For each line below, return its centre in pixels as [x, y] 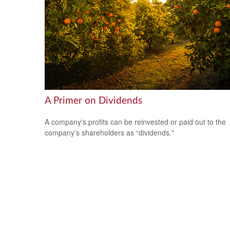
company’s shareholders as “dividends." [109, 132]
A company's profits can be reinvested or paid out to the [135, 121]
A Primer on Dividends [93, 101]
